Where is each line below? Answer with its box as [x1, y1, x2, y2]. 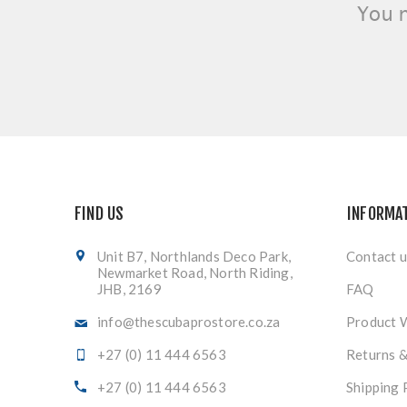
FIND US [74, 203, 124, 223]
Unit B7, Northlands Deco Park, [97, 248, 291, 264]
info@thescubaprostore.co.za [97, 313, 281, 330]
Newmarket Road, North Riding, [97, 264, 293, 281]
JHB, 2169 [97, 281, 162, 297]
